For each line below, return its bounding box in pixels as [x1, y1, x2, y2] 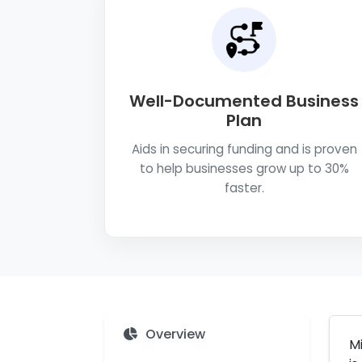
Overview [145, 325, 205, 343]
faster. [224, 179, 264, 196]
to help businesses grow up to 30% [139, 160, 349, 177]
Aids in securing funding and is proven [131, 141, 357, 158]
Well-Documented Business [129, 90, 359, 112]
